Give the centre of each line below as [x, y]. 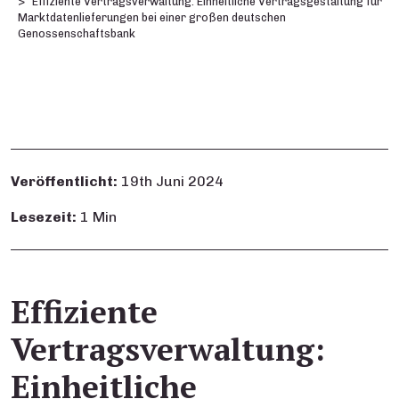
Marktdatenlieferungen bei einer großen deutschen [152, 17]
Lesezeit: [44, 217]
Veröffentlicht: [64, 181]
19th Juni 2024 [172, 181]
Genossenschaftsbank [77, 33]
